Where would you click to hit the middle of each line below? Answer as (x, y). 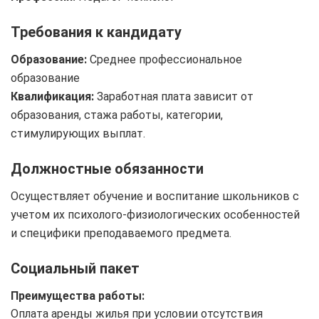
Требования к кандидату (96, 32)
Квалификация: (52, 96)
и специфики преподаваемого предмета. (121, 233)
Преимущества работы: (78, 296)
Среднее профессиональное (164, 59)
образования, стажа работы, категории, (117, 115)
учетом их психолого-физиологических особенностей (155, 215)
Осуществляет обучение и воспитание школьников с (155, 196)
